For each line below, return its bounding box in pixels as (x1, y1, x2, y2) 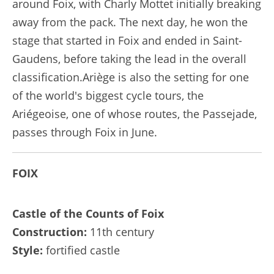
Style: (12, 242, 43, 257)
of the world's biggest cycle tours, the (12, 87, 204, 103)
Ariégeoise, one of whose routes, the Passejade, (12, 106, 257, 121)
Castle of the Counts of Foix (12, 206, 164, 221)
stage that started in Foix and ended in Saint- (12, 32, 242, 48)
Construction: (12, 224, 87, 239)
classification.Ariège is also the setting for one (12, 69, 249, 84)
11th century (87, 224, 154, 239)
